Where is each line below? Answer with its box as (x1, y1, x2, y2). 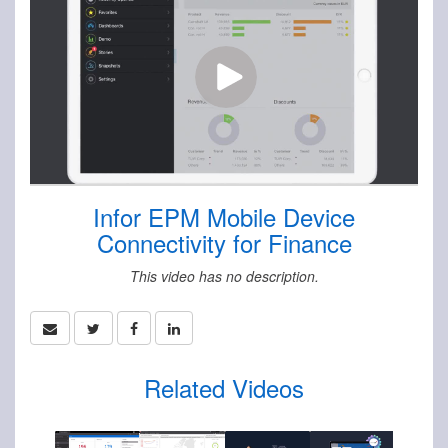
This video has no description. (129, 266, 319, 287)
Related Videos (144, 370, 304, 406)
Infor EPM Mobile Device (93, 199, 355, 235)
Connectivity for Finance (96, 225, 352, 261)
